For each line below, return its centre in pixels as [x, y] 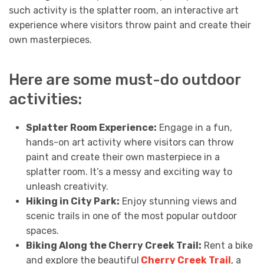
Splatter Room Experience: [91, 127]
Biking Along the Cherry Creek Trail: [113, 245]
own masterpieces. [50, 40]
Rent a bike [227, 245]
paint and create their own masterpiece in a [123, 157]
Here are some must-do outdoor [125, 79]
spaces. [42, 230]
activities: [45, 99]
